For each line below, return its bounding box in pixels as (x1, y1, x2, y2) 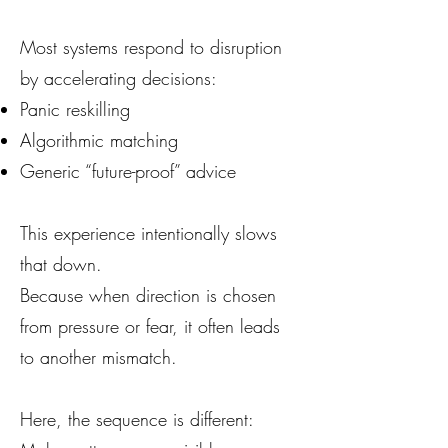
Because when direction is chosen (20, 283, 276, 307)
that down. (20, 252, 102, 276)
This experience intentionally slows (20, 221, 277, 245)
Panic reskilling (20, 97, 130, 121)
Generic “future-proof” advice (20, 159, 236, 183)
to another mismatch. (20, 345, 177, 369)
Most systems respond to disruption (20, 35, 282, 59)
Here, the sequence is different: (20, 407, 254, 431)
